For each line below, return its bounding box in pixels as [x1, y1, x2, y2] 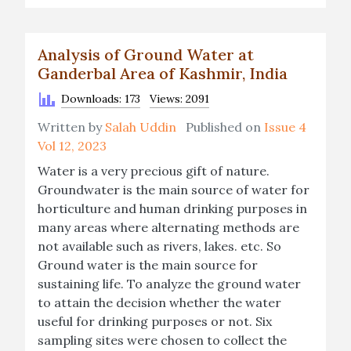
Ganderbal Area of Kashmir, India [38, 63, 288, 83]
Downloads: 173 [61, 92, 140, 106]
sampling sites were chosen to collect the [38, 332, 287, 348]
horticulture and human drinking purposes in [38, 201, 307, 216]
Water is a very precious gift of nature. [38, 163, 270, 179]
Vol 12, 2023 [38, 138, 107, 154]
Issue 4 [264, 119, 306, 135]
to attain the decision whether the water [38, 295, 281, 310]
